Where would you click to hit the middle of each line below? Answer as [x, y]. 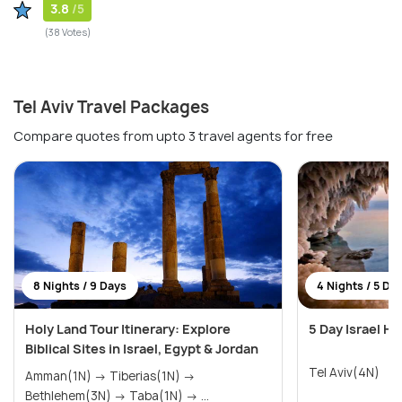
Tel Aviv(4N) [344, 372]
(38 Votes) [67, 32]
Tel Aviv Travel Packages [111, 107]
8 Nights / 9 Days [80, 285]
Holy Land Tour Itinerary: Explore [128, 328]
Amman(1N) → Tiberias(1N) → [67, 376]
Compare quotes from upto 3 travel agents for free [173, 135]
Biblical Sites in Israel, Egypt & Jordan [142, 348]
